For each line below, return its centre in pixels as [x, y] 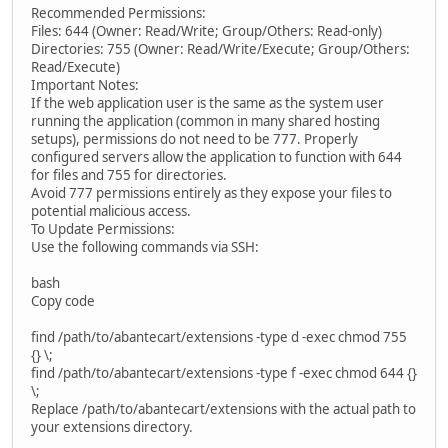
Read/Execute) [75, 66]
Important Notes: [85, 84]
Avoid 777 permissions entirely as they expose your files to [211, 192]
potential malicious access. [111, 210]
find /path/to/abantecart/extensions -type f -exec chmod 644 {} [224, 372]
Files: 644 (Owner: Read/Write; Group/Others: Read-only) [206, 30]
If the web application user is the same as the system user [207, 102]
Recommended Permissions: [118, 12]
